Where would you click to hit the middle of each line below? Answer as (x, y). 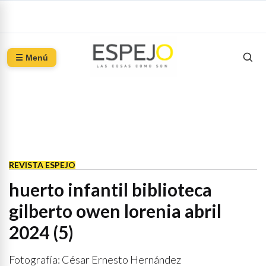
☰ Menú (32, 58)
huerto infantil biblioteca (110, 189)
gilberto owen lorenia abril (115, 211)
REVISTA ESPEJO (42, 165)
